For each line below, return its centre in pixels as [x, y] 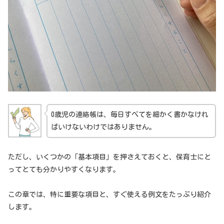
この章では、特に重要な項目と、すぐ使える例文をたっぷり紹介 [109, 194]
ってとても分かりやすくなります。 [64, 169]
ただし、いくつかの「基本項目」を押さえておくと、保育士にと [109, 157]
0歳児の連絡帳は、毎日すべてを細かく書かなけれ [129, 115]
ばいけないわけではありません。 [103, 127]
